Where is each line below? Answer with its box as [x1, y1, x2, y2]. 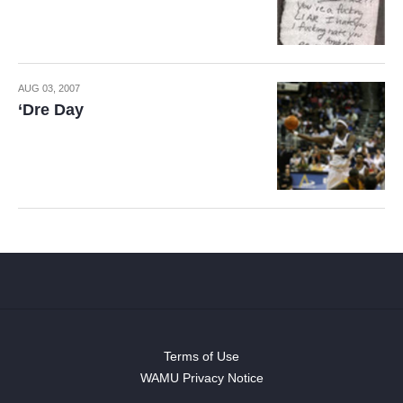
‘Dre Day [18, 101, 84, 119]
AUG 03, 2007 [18, 83, 80, 94]
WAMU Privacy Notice [139, 371, 264, 385]
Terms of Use [164, 349, 239, 363]
